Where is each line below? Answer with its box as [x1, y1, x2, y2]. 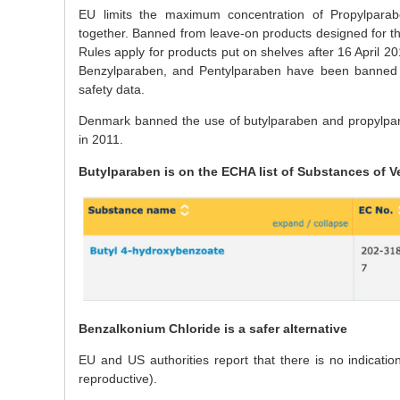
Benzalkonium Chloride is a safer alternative [79, 321, 347, 336]
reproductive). [79, 371, 157, 387]
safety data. [79, 81, 145, 96]
